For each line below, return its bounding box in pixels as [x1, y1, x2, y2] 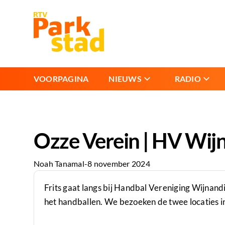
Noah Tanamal [34, 159, 84, 169]
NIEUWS [108, 73, 142, 83]
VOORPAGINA [34, 73, 89, 83]
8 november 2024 [87, 159, 150, 169]
